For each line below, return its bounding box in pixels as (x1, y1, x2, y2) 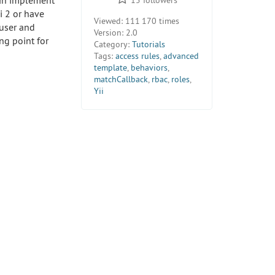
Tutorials (132, 38, 166, 50)
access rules (115, 50, 160, 61)
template (94, 61, 128, 73)
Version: (94, 26, 124, 38)
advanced (163, 50, 199, 61)
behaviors (131, 61, 168, 73)
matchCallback (94, 73, 149, 85)
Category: (94, 38, 130, 50)
